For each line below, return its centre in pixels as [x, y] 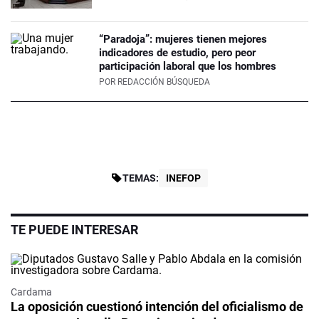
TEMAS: [141, 178]
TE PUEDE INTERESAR [74, 230]
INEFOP [183, 178]
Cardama [31, 292]
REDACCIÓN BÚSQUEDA [164, 82]
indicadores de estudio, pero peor [177, 53]
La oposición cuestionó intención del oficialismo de [157, 307]
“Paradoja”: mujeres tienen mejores [183, 40]
